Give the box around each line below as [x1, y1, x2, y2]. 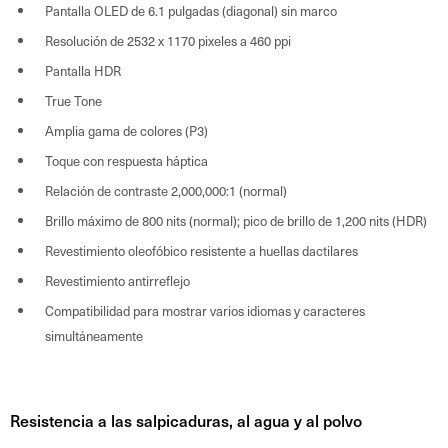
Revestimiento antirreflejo [45, 270, 190, 290]
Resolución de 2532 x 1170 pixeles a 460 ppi [45, 30, 291, 50]
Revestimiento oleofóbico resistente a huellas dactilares [45, 240, 358, 260]
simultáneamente [45, 325, 143, 345]
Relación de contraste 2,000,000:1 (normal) [45, 180, 287, 200]
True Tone [45, 90, 102, 110]
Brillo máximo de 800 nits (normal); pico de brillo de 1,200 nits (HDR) [45, 210, 427, 230]
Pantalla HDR [45, 60, 121, 80]
